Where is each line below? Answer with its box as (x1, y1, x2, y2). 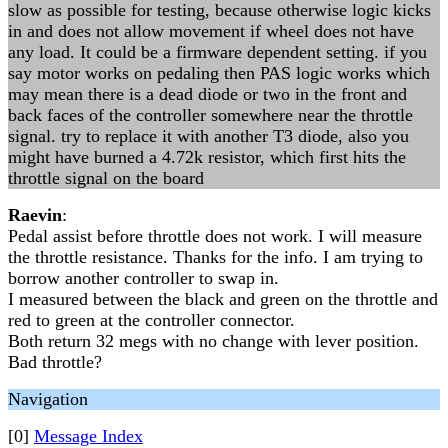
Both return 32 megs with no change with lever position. (8, 331, 419, 351)
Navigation (8, 389, 88, 409)
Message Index (34, 426, 143, 446)
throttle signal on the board (8, 168, 204, 188)
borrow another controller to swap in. (8, 268, 279, 288)
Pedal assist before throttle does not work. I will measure (8, 226, 422, 246)
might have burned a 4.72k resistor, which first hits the (8, 147, 406, 167)
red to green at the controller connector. (8, 310, 295, 330)
